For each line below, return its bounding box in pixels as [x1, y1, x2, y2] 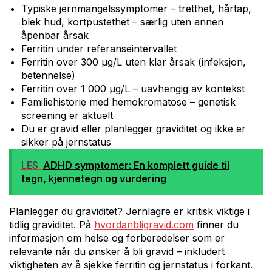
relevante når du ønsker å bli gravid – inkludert [9, 245, 225, 257]
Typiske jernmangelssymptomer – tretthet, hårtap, [21, 2, 251, 15]
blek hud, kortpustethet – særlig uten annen [21, 15, 223, 28]
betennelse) [21, 69, 75, 81]
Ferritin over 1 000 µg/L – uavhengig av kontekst [21, 82, 245, 95]
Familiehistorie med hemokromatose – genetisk [21, 95, 236, 108]
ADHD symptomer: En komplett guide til [43, 158, 229, 171]
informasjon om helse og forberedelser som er [9, 231, 225, 244]
